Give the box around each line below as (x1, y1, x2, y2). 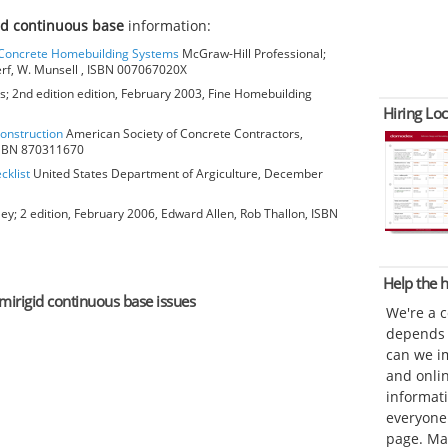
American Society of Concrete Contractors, (63, 124, 303, 142)
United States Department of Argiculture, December (30, 164, 323, 182)
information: (124, 15, 212, 35)
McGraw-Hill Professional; (179, 44, 326, 62)
